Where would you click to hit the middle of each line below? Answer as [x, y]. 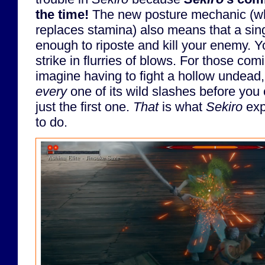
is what [182, 106]
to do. [51, 122]
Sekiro [224, 106]
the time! [62, 14]
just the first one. [84, 106]
